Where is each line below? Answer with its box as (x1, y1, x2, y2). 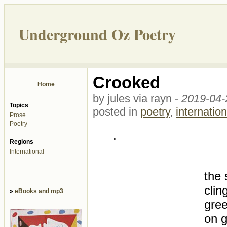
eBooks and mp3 (15, 187, 63, 195)
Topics (10, 102, 28, 109)
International (10, 148, 44, 155)
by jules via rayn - (93, 92, 181, 105)
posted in (93, 105, 140, 118)
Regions (10, 138, 33, 145)
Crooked (93, 73, 160, 92)
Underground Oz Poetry (19, 23, 176, 45)
